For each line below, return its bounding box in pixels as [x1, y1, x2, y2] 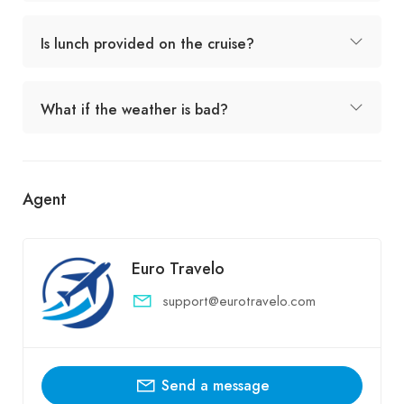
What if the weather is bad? [41, 98, 228, 120]
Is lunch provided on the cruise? [41, 32, 254, 54]
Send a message [161, 374, 270, 396]
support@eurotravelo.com [162, 290, 316, 311]
